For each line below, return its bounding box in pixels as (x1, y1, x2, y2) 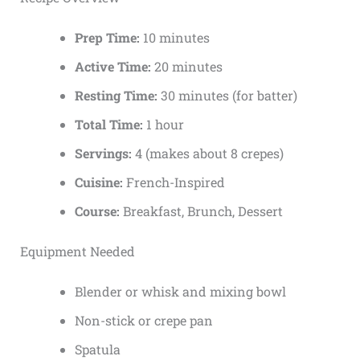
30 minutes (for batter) (157, 87, 297, 104)
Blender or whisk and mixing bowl (74, 283, 286, 301)
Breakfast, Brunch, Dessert (119, 202, 283, 220)
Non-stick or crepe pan (74, 312, 213, 329)
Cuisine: (74, 174, 123, 191)
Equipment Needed (19, 243, 135, 260)
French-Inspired (122, 174, 225, 191)
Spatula (74, 341, 121, 358)
